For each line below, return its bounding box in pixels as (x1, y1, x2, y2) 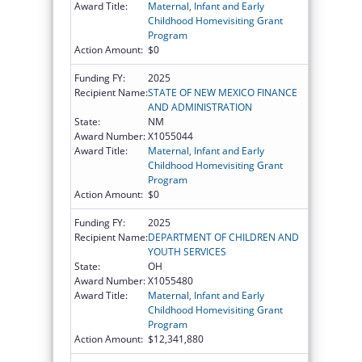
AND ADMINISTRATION (148, 99, 252, 114)
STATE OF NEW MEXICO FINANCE (148, 85, 297, 99)
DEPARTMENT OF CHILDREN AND (148, 229, 299, 244)
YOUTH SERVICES (148, 244, 226, 259)
